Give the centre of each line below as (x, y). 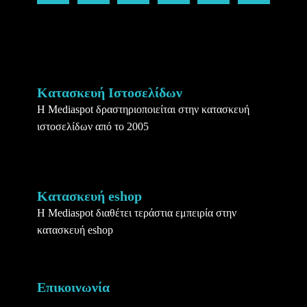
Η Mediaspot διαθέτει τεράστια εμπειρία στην (137, 213)
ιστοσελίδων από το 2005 (93, 127)
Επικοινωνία (73, 287)
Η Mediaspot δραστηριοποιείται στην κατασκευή (143, 110)
